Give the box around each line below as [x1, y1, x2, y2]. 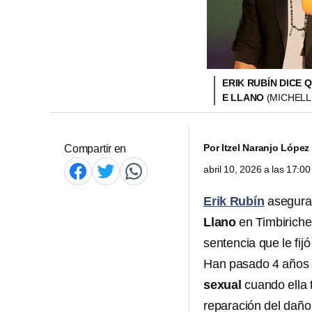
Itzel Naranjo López [221, 142, 310, 153]
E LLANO [222, 92, 267, 103]
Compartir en [64, 143, 127, 155]
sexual [203, 278, 242, 292]
